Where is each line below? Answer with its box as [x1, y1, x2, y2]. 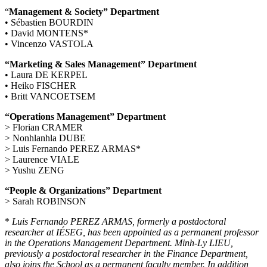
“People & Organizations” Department [5, 185, 162, 196]
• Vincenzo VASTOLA [5, 39, 94, 49]
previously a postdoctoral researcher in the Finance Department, [5, 249, 248, 259]
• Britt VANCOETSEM [5, 91, 95, 102]
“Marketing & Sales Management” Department [5, 59, 197, 70]
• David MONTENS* [5, 28, 88, 39]
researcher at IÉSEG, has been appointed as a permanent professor [5, 227, 259, 238]
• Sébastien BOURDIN [5, 17, 94, 28]
